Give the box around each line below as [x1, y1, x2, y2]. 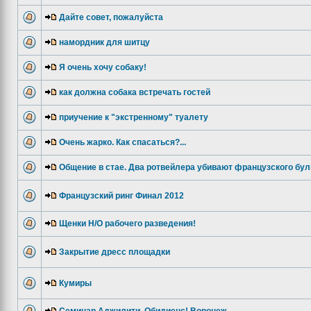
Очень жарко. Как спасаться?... [59, 137, 186, 147]
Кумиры [59, 278, 92, 288]
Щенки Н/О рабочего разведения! [59, 219, 196, 228]
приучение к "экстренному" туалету [59, 112, 208, 122]
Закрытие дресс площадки [59, 247, 170, 257]
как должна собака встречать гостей [59, 87, 210, 97]
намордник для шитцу [59, 37, 150, 47]
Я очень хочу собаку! [59, 62, 146, 72]
